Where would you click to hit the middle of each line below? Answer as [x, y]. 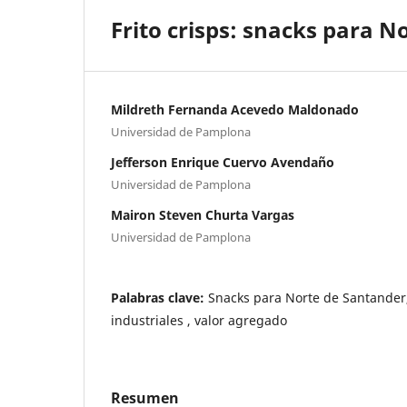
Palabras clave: [159, 298]
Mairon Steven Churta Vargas [203, 215]
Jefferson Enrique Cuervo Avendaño [223, 163]
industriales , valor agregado [199, 321]
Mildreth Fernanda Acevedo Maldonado [235, 110]
